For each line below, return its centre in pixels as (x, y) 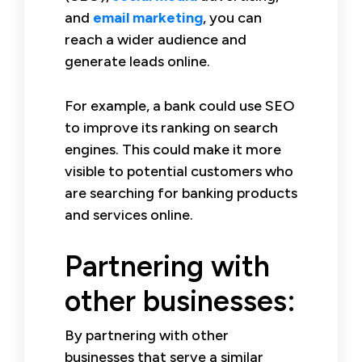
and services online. (129, 215)
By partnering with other (147, 335)
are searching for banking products (181, 193)
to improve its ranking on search (171, 127)
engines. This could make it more (173, 149)
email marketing (148, 17)
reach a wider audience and (156, 39)
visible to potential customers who (179, 171)
